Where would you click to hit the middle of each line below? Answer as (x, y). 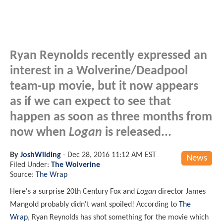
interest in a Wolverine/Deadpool (99, 71)
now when (39, 132)
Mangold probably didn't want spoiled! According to (94, 204)
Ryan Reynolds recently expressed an (109, 55)
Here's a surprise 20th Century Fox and (73, 192)
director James (181, 192)
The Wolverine (76, 165)
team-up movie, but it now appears (104, 86)
